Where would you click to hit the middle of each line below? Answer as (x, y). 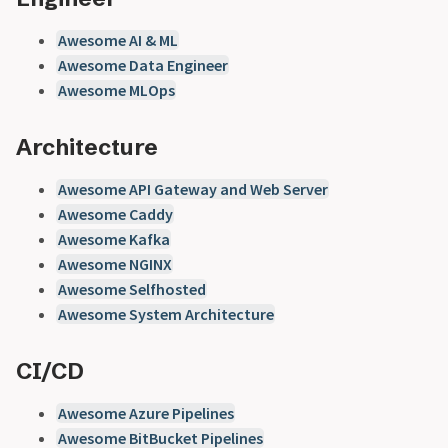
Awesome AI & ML (117, 39)
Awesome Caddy (115, 213)
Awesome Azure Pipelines (145, 413)
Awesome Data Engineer (142, 64)
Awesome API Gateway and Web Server (192, 188)
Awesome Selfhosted (131, 288)
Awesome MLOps (116, 89)
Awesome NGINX (114, 263)
